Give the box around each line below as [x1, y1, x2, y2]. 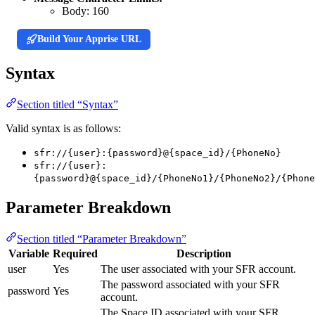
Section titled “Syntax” [17, 98, 118, 110]
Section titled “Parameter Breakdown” [17, 232, 186, 245]
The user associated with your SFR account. [101, 262, 296, 275]
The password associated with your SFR [101, 278, 280, 290]
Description [176, 247, 231, 259]
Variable [8, 247, 49, 259]
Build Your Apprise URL [37, 33, 141, 45]
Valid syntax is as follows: [6, 122, 121, 134]
